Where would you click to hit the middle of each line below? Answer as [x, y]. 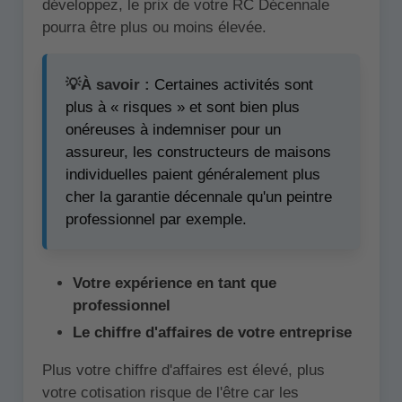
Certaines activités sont [232, 84]
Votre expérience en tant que [174, 284]
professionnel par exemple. [156, 219]
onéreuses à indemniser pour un [173, 129]
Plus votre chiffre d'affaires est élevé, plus [183, 370]
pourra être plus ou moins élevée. [154, 28]
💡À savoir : [108, 84]
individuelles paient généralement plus [193, 174]
